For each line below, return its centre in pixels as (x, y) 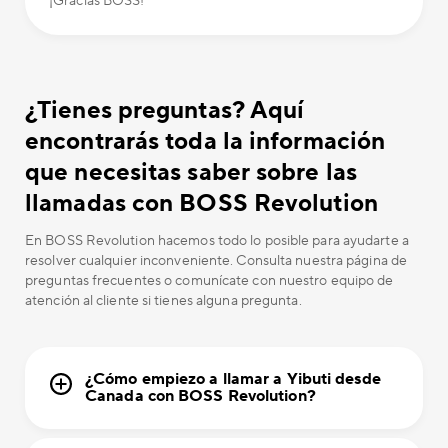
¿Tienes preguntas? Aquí (165, 111)
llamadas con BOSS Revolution (201, 204)
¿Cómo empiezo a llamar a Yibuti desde (233, 379)
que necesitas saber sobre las (191, 173)
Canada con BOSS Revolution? (200, 396)
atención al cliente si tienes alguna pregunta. (163, 301)
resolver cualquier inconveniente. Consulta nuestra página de (216, 261)
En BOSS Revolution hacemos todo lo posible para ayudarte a (217, 241)
